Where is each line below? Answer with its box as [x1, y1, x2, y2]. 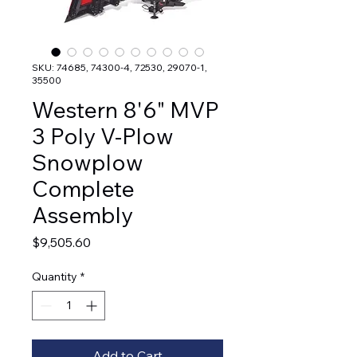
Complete [32, 175, 135, 203]
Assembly [32, 201, 133, 229]
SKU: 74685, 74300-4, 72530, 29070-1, [32, 61, 207, 74]
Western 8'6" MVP [32, 96, 219, 124]
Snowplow [32, 148, 143, 177]
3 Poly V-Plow [32, 122, 174, 151]
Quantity [32, 269, 77, 284]
